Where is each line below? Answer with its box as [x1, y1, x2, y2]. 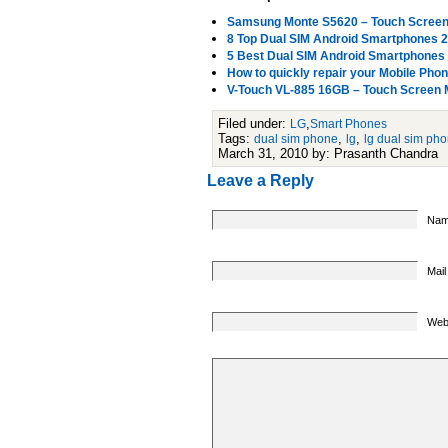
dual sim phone [254, 132, 338, 146]
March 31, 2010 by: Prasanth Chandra [218, 146, 438, 161]
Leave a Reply [207, 172, 314, 189]
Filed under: [218, 116, 290, 131]
